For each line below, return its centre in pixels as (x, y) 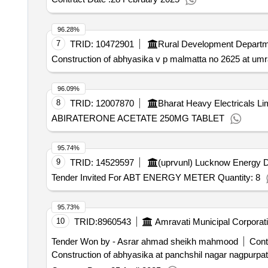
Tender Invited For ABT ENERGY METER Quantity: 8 (156, 177)
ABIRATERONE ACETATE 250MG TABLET (138, 118)
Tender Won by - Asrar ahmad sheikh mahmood (144, 241)
